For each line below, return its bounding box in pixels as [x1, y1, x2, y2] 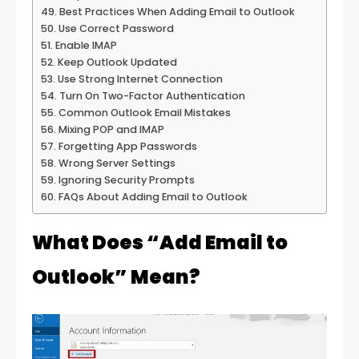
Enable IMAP [54, 38, 117, 52]
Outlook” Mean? [32, 264, 200, 290]
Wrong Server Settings [58, 156, 175, 170]
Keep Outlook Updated [57, 55, 177, 69]
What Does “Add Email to [32, 229, 288, 256]
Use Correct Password [58, 22, 174, 35]
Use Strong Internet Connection [57, 72, 223, 86]
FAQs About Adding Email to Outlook [58, 190, 248, 204]
